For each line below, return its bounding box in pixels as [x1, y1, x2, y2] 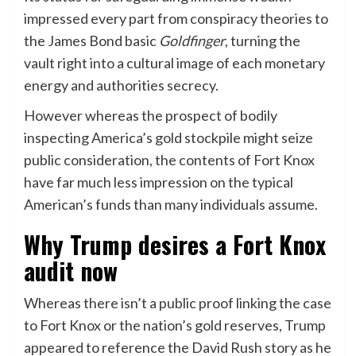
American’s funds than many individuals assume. [24, 195, 318, 214]
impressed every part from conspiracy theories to [24, 10, 328, 28]
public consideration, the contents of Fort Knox [24, 151, 315, 169]
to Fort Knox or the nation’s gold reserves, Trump [24, 316, 326, 335]
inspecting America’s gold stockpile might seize [24, 129, 313, 147]
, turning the [225, 32, 300, 50]
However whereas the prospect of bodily [24, 106, 277, 125]
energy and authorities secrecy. [24, 76, 219, 95]
